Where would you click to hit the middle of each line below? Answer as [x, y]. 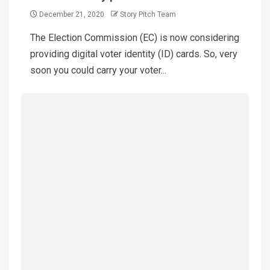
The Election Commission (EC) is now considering [135, 38]
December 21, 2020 [72, 15]
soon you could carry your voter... [98, 71]
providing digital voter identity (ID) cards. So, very [134, 54]
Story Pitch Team [148, 15]
